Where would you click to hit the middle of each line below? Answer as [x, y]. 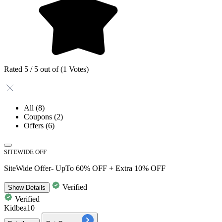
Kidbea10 [19, 208]
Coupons [39, 116]
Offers [35, 125]
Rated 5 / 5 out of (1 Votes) [46, 69]
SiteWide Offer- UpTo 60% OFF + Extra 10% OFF [85, 168]
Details [35, 187]
